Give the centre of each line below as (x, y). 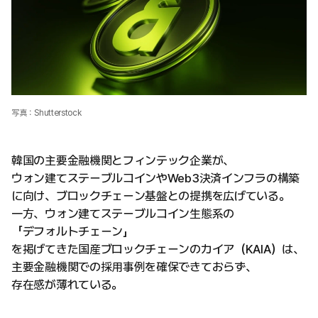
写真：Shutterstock (46, 113)
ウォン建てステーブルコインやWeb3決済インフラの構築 (155, 178)
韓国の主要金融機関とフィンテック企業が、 (123, 160)
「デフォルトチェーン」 (73, 231)
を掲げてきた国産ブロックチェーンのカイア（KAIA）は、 (158, 249)
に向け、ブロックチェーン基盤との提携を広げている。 (151, 196)
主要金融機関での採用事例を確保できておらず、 (134, 267)
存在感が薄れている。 (67, 285)
